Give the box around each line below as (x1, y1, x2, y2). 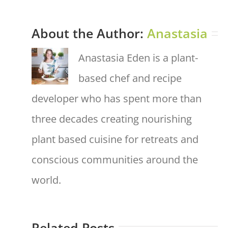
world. (32, 173, 61, 187)
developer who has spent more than (32, 91, 202, 105)
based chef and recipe (78, 71, 182, 85)
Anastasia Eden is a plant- (78, 50, 198, 65)
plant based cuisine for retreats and (32, 132, 198, 146)
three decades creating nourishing (32, 111, 192, 126)
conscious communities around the (32, 152, 198, 166)
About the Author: (32, 24, 147, 42)
